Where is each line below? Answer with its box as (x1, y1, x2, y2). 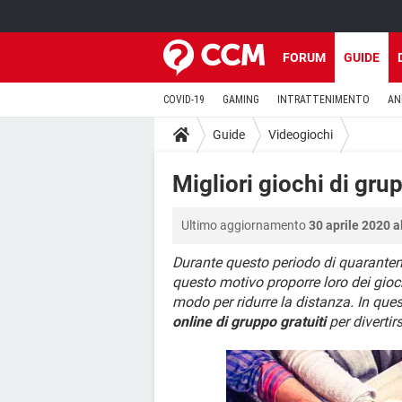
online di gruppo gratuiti (172, 313, 326, 330)
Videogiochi (268, 127, 333, 142)
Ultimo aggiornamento (181, 218, 309, 232)
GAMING (223, 93, 259, 106)
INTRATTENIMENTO (277, 93, 370, 106)
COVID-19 (163, 93, 205, 106)
